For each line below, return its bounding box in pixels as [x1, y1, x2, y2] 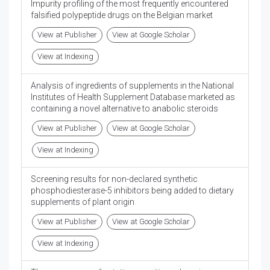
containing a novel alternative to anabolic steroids [31, 104, 218, 114]
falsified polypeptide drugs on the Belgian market [31, 10, 213, 20]
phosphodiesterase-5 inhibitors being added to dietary [31, 186, 234, 196]
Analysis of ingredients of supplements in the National [31, 81, 234, 91]
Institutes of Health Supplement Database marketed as [31, 92, 235, 102]
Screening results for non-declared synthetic [31, 174, 198, 184]
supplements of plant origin [31, 197, 134, 207]
